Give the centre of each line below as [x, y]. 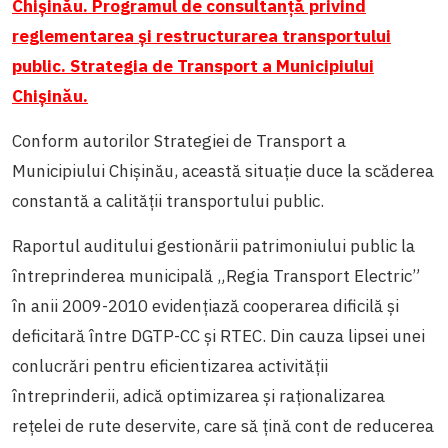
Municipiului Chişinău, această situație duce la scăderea [223, 170]
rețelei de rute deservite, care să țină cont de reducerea [223, 425]
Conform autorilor [81, 140]
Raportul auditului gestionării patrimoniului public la [213, 245]
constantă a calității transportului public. [168, 200]
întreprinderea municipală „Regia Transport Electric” [216, 275]
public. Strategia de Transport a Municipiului [193, 65]
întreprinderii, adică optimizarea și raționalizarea [198, 395]
